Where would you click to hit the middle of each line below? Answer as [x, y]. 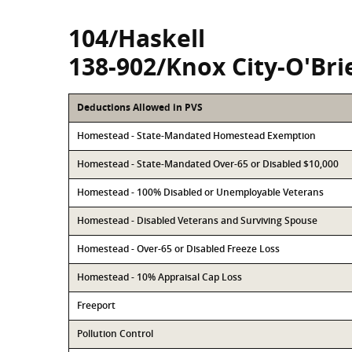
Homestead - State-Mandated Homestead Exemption [196, 136]
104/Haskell [137, 38]
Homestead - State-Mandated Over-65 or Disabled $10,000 [208, 164]
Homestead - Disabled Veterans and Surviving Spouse [197, 220]
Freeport [96, 305]
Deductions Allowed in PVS [140, 107]
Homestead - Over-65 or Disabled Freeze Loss [178, 249]
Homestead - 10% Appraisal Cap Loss [159, 277]
